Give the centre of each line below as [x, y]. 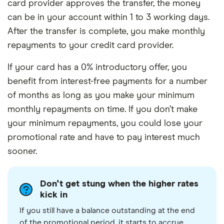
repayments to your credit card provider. [90, 45]
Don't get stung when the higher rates [119, 184]
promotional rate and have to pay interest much [104, 137]
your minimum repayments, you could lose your [105, 123]
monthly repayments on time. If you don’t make [102, 109]
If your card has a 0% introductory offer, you [97, 67]
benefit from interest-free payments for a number [107, 81]
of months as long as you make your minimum [101, 95]
